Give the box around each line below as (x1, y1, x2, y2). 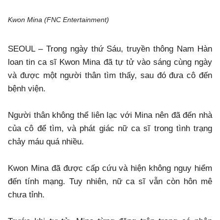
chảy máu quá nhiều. (8, 137, 84, 147)
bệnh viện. (8, 84, 46, 94)
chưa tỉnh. (8, 190, 45, 200)
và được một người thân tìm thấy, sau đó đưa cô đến (8, 71, 212, 81)
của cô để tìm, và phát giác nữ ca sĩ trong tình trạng (8, 124, 212, 134)
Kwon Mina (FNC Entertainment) (8, 16, 109, 24)
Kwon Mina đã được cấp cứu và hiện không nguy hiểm (8, 164, 212, 173)
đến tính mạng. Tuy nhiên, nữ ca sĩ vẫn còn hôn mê (8, 177, 212, 187)
